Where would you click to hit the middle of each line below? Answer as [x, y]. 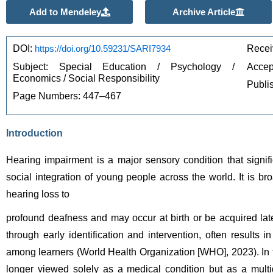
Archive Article [204, 12]
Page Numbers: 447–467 [67, 96]
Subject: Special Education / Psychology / [124, 66]
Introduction [34, 133]
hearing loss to [39, 194]
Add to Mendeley [65, 12]
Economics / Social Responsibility [86, 78]
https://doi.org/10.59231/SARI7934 [103, 49]
